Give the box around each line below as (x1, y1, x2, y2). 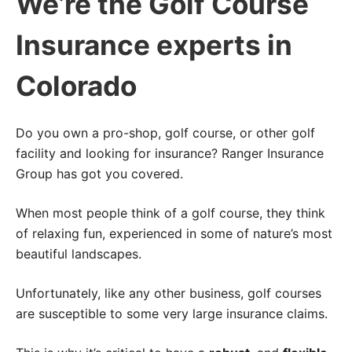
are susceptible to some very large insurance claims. (16, 305, 328, 321)
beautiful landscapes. (16, 245, 141, 262)
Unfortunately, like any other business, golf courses (16, 284, 321, 301)
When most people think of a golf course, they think (16, 204, 325, 221)
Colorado (16, 69, 137, 102)
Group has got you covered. (16, 165, 183, 181)
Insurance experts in (16, 28, 292, 61)
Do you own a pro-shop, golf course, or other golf (16, 124, 315, 141)
